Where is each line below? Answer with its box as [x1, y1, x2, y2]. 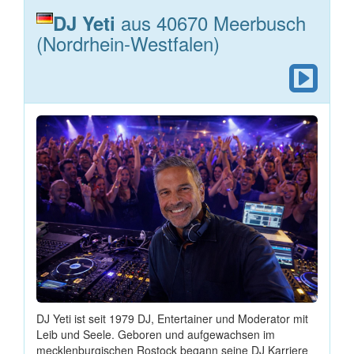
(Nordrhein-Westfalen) [36, 28, 220, 57]
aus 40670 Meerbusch [115, 8, 306, 36]
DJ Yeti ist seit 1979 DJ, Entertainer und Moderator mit [36, 311, 308, 327]
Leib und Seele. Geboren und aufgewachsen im [36, 326, 275, 343]
